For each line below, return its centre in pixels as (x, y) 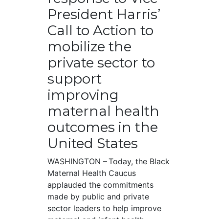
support (74, 79)
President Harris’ (104, 14)
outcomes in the (102, 127)
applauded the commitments (100, 185)
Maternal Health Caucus (91, 173)
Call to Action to (100, 31)
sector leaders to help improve (104, 208)
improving (83, 95)
